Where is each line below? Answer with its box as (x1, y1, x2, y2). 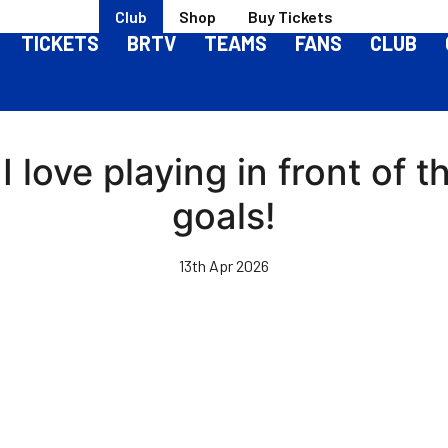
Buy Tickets (248, 6, 333, 26)
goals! (172, 194, 276, 238)
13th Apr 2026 (179, 256, 269, 275)
